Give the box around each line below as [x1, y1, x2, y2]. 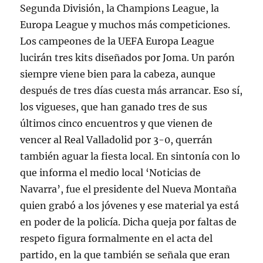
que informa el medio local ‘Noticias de [20, 167, 201, 178]
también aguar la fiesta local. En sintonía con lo [20, 150, 241, 162]
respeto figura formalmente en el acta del [20, 232, 213, 244]
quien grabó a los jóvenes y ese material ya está [20, 200, 240, 211]
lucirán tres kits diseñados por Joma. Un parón [20, 52, 235, 63]
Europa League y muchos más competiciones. [20, 19, 231, 31]
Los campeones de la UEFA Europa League [20, 35, 215, 47]
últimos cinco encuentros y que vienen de [20, 117, 213, 129]
